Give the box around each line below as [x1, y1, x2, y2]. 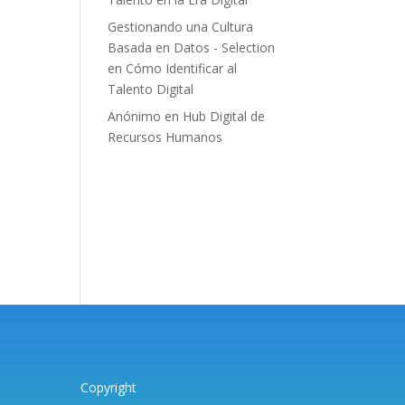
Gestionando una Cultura [108, 17, 254, 35]
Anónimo [108, 107, 162, 125]
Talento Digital [108, 80, 194, 98]
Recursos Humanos [108, 127, 223, 146]
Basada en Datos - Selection [108, 38, 276, 56]
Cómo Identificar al [126, 59, 238, 77]
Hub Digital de [183, 107, 266, 125]
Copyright [80, 379, 137, 397]
